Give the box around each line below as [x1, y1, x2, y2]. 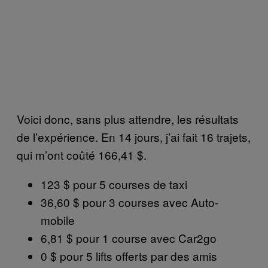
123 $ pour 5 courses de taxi [41, 175, 187, 192]
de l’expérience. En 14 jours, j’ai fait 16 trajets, [17, 128, 251, 145]
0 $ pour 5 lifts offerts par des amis [41, 247, 217, 264]
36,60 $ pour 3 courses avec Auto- [41, 193, 218, 210]
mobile [41, 211, 75, 228]
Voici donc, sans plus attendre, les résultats [17, 110, 239, 127]
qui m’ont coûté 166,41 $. [17, 146, 147, 163]
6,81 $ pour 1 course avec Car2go [41, 229, 217, 246]
